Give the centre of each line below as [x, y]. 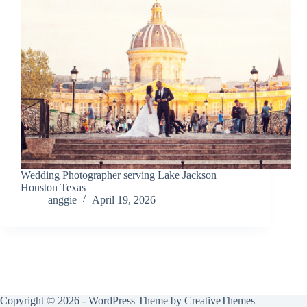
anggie [62, 200]
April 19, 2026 [124, 200]
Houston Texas [53, 188]
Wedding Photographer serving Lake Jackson [119, 175]
